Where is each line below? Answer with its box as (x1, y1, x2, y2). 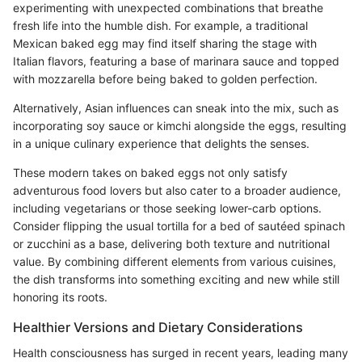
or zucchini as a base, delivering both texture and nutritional (13, 237, 330, 251)
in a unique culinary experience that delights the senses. (13, 137, 309, 151)
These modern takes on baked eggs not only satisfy (13, 166, 288, 180)
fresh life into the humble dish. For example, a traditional (13, 19, 308, 33)
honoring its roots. (13, 290, 107, 305)
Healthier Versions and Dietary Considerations (13, 319, 303, 336)
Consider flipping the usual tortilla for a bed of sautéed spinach (13, 219, 345, 234)
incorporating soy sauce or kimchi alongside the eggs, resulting (13, 119, 347, 133)
